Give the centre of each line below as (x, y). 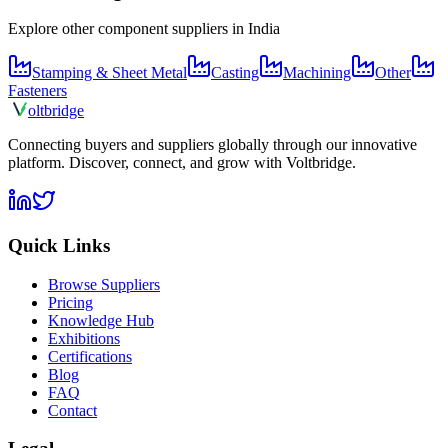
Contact (72, 410)
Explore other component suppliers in (128, 29)
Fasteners (37, 91)
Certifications (90, 356)
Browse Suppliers (104, 284)
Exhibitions (84, 338)
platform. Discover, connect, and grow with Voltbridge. (182, 163)
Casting (235, 73)
